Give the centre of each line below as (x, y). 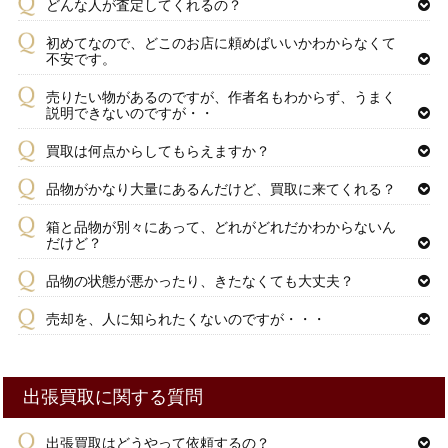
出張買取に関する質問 (113, 397)
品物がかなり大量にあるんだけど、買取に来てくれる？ (220, 189)
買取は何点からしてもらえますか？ (157, 151)
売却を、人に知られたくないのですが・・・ (185, 319)
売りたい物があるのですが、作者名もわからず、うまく (220, 97)
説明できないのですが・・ (129, 113)
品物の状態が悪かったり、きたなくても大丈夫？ (199, 281)
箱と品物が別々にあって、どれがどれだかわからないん (220, 227)
